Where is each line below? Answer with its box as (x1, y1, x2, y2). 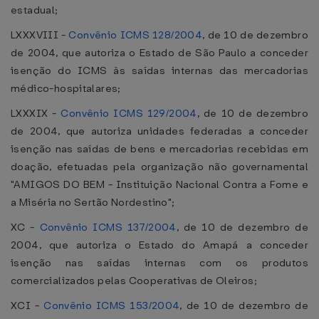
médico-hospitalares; (11, 81, 121, 95)
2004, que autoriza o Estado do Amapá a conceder (11, 238, 308, 252)
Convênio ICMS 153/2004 (43, 298, 180, 313)
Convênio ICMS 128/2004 (68, 28, 203, 42)
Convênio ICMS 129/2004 (61, 106, 197, 120)
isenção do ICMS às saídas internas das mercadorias (11, 63, 308, 78)
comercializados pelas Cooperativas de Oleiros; (11, 273, 257, 288)
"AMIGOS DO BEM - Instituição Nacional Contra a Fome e (11, 177, 308, 192)
